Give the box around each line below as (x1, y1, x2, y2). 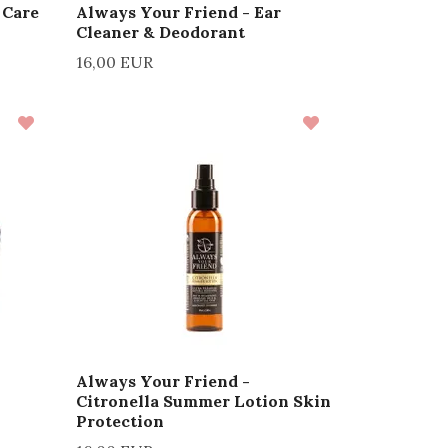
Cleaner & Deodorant (76, 21, 245, 42)
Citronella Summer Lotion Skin (76, 390, 331, 411)
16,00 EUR (76, 51, 153, 72)
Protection (76, 410, 164, 431)
